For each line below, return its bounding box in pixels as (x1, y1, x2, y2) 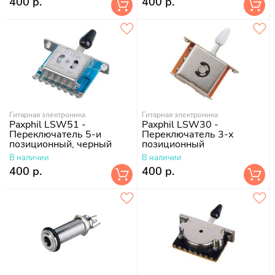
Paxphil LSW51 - (9, 117, 86, 131)
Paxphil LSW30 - (142, 117, 219, 131)
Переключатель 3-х (142, 127, 234, 141)
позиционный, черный (9, 137, 112, 151)
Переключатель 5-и (9, 127, 101, 141)
